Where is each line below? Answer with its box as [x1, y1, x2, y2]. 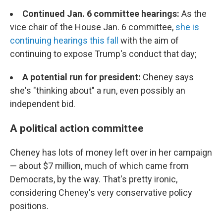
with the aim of [118, 35, 179, 46]
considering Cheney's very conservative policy [10, 187, 192, 198]
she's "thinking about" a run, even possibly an [10, 85, 185, 96]
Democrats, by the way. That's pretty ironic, [10, 174, 177, 184]
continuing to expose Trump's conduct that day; [10, 49, 197, 59]
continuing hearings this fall [10, 35, 118, 46]
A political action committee [10, 122, 144, 134]
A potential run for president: [22, 72, 143, 82]
